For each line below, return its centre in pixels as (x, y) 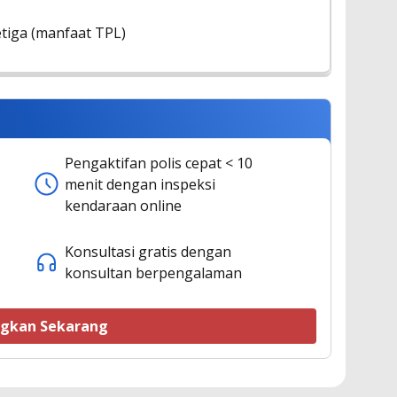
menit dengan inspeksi (140, 184)
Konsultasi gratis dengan (148, 251)
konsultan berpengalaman (153, 272)
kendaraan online (123, 205)
